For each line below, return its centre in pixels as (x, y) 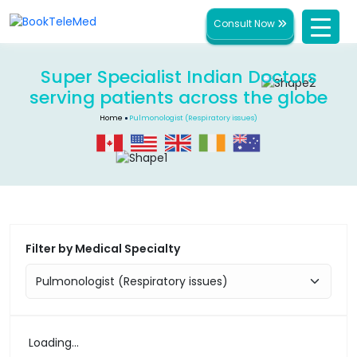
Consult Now (245, 24)
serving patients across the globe (178, 97)
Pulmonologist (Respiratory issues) (193, 118)
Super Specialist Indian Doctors (178, 76)
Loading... (54, 343)
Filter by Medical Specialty (103, 249)
